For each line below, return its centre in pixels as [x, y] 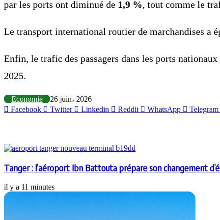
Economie [27, 99]
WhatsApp [164, 109]
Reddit [128, 109]
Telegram [204, 109]
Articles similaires [34, 129]
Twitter [61, 109]
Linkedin [95, 109]
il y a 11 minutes [29, 187]
